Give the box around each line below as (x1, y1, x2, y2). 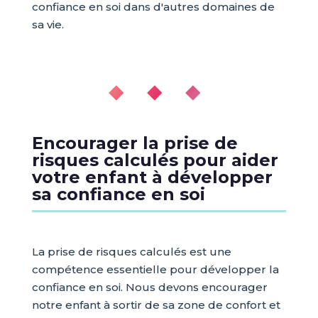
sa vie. (31, 18, 64, 31)
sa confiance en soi (31, 184, 205, 204)
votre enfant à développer (31, 167, 273, 187)
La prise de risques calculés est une (31, 245, 231, 258)
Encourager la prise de (31, 133, 238, 153)
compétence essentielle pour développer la (31, 263, 279, 276)
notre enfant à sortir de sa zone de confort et (31, 298, 280, 312)
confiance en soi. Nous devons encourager (31, 280, 268, 294)
